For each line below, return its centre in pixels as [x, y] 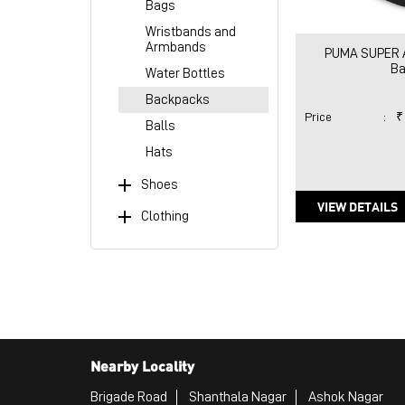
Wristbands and [190, 33]
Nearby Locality [142, 365]
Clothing [165, 216]
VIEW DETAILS [357, 207]
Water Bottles [185, 74]
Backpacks [177, 100]
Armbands [175, 48]
